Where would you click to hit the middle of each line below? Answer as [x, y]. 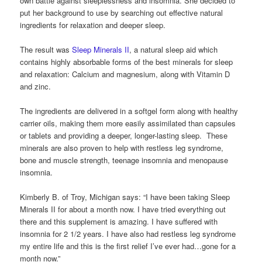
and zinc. [36, 86]
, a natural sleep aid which [174, 49]
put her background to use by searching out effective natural [122, 12]
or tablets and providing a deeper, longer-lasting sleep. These [124, 135]
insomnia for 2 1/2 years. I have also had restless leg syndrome [128, 234]
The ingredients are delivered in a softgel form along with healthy [129, 111]
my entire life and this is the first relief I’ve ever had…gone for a [128, 246]
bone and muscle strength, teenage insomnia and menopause [124, 160]
